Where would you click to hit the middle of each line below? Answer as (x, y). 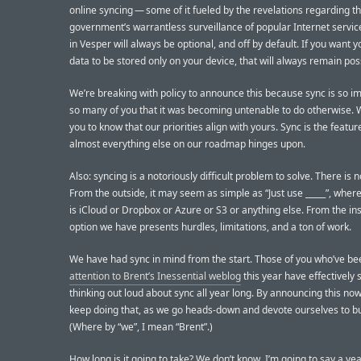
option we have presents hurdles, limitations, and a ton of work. (210, 226)
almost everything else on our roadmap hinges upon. (187, 143)
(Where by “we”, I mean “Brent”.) (141, 327)
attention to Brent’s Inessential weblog (155, 276)
